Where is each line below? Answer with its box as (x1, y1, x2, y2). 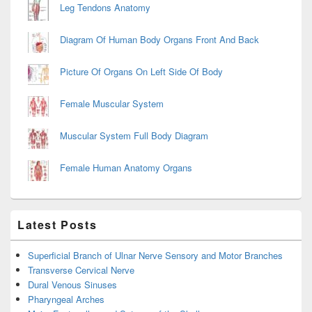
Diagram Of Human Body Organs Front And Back (60, 32, 259, 46)
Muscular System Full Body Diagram (60, 128, 208, 142)
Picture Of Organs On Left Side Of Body (60, 64, 223, 78)
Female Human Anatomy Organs (60, 160, 192, 174)
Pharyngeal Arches (28, 292, 104, 306)
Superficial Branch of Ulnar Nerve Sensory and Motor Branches (28, 248, 283, 262)
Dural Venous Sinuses (28, 277, 117, 291)
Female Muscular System (60, 96, 164, 110)
